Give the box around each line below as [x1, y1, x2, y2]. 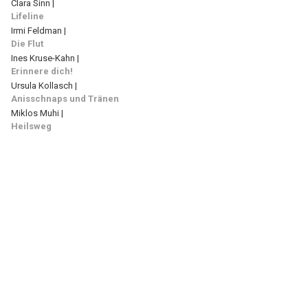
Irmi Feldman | [11, 25, 66, 36]
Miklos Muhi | [11, 108, 63, 118]
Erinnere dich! [11, 66, 73, 76]
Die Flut [11, 38, 43, 49]
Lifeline [11, 11, 44, 21]
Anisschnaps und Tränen [11, 93, 119, 104]
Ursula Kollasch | [11, 80, 77, 91]
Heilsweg [11, 121, 52, 131]
